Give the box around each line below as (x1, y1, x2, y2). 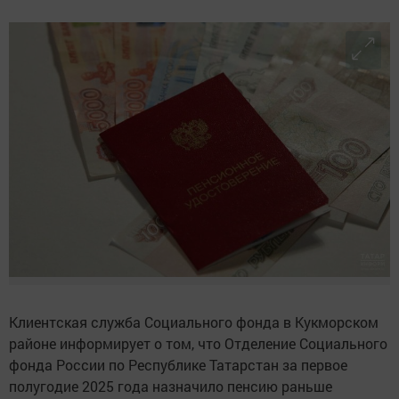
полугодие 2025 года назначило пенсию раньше (9, 376, 332, 395)
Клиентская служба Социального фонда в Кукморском (9, 312, 379, 331)
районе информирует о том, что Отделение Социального (9, 333, 387, 353)
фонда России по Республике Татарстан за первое (9, 354, 347, 374)
